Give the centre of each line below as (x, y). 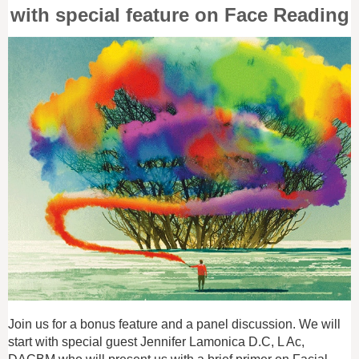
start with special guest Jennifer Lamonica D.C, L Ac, (156, 341)
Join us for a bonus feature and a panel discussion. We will (174, 324)
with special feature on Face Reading (179, 14)
